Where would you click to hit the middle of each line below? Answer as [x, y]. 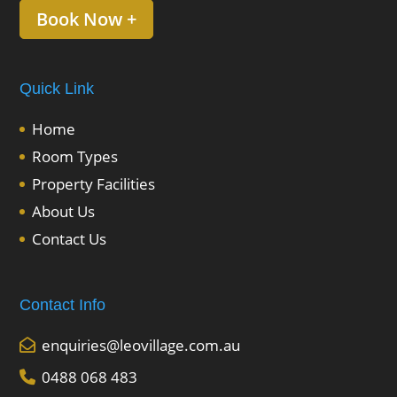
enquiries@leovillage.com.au [141, 346]
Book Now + [87, 19]
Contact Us [70, 238]
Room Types [75, 156]
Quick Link [57, 88]
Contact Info [63, 305]
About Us [64, 211]
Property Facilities [94, 183]
